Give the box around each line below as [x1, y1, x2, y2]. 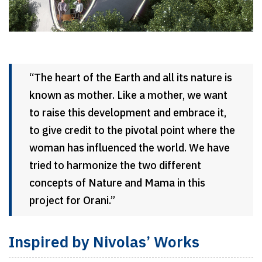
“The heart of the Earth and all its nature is [29, 69, 232, 87]
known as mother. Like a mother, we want [29, 87, 227, 105]
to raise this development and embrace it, [29, 104, 226, 122]
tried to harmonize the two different [29, 157, 201, 175]
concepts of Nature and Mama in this [29, 174, 205, 192]
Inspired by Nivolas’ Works [9, 230, 203, 256]
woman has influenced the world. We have [29, 139, 230, 157]
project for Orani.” [29, 192, 115, 210]
